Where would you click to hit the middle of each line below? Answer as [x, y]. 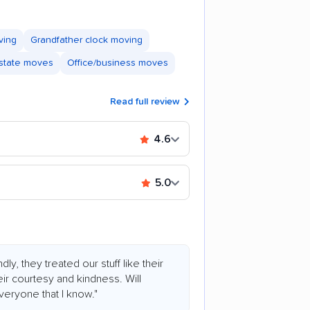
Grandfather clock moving [86, 40]
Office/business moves [118, 63]
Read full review [146, 102]
